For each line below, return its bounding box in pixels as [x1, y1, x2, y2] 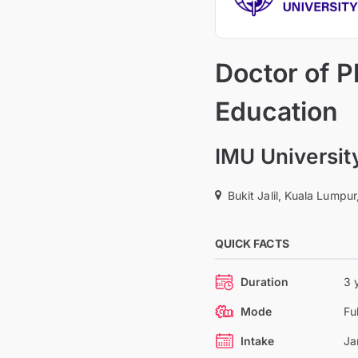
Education [214, 96, 339, 127]
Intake [240, 334, 275, 348]
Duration [240, 275, 289, 288]
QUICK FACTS [214, 237, 289, 250]
